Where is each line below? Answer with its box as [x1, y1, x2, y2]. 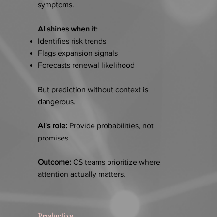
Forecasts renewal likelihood [37, 61, 135, 70]
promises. [37, 134, 70, 142]
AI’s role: [37, 122, 67, 130]
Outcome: [37, 158, 73, 167]
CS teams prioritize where [73, 158, 160, 167]
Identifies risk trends [37, 37, 106, 46]
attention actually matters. [37, 170, 125, 179]
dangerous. [37, 97, 76, 106]
